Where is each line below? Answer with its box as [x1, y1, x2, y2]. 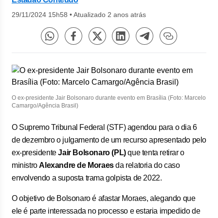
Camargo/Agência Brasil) [12, 102, 78, 109]
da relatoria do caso [113, 161, 180, 169]
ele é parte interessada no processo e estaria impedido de [12, 207, 200, 215]
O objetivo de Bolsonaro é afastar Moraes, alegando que [12, 194, 196, 202]
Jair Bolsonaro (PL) [58, 148, 126, 157]
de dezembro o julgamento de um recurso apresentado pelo [12, 136, 207, 144]
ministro [12, 161, 39, 169]
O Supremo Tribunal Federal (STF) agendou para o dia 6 [12, 123, 197, 131]
